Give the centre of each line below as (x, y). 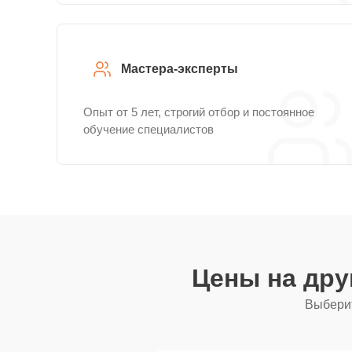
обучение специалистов (148, 129)
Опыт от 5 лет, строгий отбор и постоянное (199, 112)
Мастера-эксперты (180, 69)
